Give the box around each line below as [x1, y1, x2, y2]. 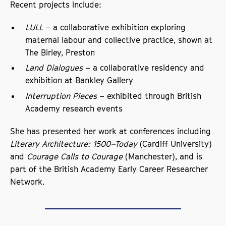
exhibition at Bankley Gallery [25, 75, 134, 86]
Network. [10, 176, 45, 187]
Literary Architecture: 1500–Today [10, 138, 138, 149]
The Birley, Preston [25, 47, 95, 58]
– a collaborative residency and [83, 63, 205, 73]
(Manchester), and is [123, 151, 203, 161]
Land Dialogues [25, 63, 83, 73]
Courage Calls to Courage [27, 151, 123, 161]
